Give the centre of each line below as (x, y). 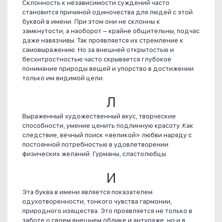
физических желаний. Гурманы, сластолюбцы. (95, 154)
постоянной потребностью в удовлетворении (95, 144)
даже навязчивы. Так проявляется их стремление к (103, 40)
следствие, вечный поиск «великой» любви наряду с (107, 135)
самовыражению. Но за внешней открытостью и (98, 50)
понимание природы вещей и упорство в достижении (108, 69)
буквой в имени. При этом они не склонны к (91, 22)
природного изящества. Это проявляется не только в (107, 211)
